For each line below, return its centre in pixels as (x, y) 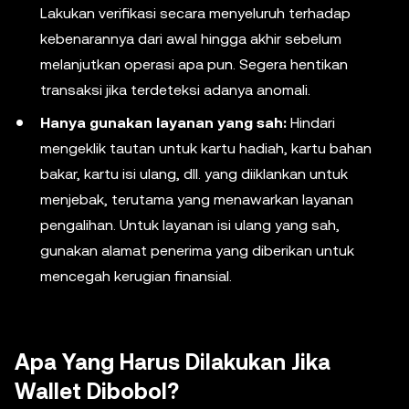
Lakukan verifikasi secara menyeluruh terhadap (195, 13)
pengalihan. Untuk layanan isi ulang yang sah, (190, 225)
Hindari (311, 123)
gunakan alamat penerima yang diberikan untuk (197, 251)
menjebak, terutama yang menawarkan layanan (197, 199)
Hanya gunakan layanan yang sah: (163, 123)
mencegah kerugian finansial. (136, 276)
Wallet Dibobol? (97, 392)
